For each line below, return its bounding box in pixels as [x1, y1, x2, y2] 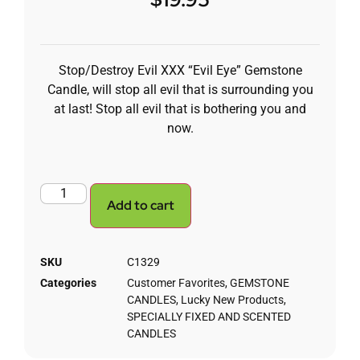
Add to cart [107, 196, 175, 214]
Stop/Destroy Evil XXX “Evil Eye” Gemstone [58, 63, 302, 79]
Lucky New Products [181, 292, 284, 306]
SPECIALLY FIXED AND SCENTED [127, 309, 291, 323]
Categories [40, 276, 96, 289]
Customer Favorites [127, 276, 225, 289]
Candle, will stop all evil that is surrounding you [47, 82, 313, 98]
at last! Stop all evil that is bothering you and [54, 101, 306, 117]
